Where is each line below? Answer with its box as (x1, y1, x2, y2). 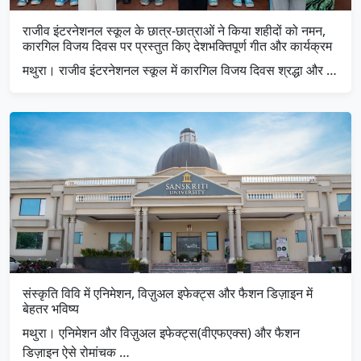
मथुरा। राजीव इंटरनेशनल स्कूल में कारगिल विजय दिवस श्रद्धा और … (23, 61, 337, 80)
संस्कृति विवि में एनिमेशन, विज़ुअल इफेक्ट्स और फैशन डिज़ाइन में (23, 284, 313, 303)
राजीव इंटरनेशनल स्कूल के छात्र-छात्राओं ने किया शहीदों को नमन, (23, 22, 326, 40)
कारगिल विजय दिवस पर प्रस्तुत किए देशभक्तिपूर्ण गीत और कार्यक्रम (23, 37, 332, 56)
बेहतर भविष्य (23, 300, 79, 318)
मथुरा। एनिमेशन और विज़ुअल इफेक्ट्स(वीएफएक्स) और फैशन (23, 324, 300, 342)
